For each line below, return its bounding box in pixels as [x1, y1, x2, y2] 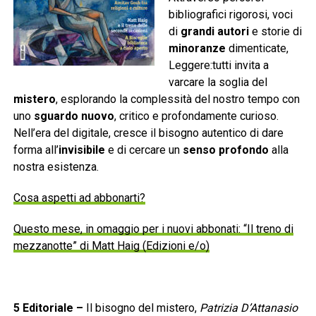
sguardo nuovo [33, 109, 114, 123]
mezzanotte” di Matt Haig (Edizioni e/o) [13, 239, 209, 253]
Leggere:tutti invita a [168, 59, 269, 73]
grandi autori [180, 25, 249, 39]
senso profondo [182, 143, 269, 157]
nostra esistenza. [13, 160, 99, 174]
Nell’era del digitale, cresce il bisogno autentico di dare [13, 126, 284, 140]
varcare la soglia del [168, 75, 267, 90]
